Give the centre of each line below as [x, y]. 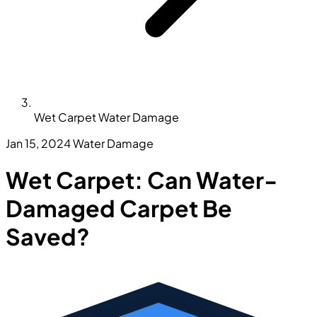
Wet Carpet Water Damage [106, 117]
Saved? [48, 237]
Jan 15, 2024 [38, 143]
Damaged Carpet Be [119, 208]
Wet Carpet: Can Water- [142, 180]
